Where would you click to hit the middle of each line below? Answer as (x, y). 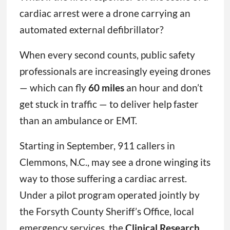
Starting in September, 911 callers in (97, 146)
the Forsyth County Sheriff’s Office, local (107, 212)
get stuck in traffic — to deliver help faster (109, 104)
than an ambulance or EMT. (78, 121)
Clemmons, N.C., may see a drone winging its (115, 162)
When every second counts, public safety (107, 55)
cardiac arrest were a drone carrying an (105, 13)
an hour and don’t (164, 88)
